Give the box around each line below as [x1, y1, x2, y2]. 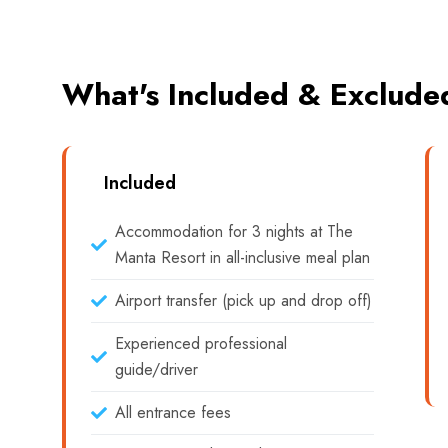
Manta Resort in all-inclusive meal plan [115, 246, 370, 269]
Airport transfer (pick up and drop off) [115, 289, 372, 312]
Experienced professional [115, 332, 287, 355]
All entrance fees [115, 401, 231, 424]
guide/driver [115, 358, 198, 381]
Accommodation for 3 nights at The [115, 220, 353, 243]
